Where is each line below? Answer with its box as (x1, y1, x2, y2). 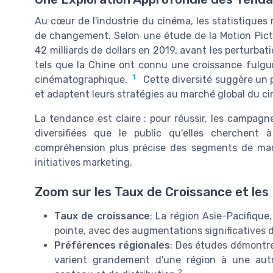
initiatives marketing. (35, 157, 132, 169)
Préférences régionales (54, 239, 170, 252)
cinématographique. (35, 74, 127, 86)
